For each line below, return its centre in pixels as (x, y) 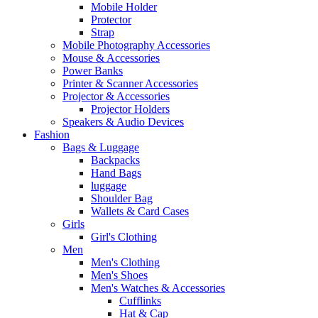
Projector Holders (130, 109)
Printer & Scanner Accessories (130, 84)
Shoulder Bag (122, 199)
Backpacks (115, 160)
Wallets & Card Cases (140, 212)
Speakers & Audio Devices (123, 122)
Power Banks (93, 71)
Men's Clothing (125, 263)
